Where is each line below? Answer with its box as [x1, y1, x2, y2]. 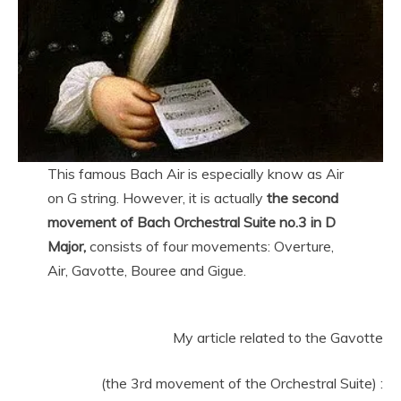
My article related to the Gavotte [173, 328, 383, 346]
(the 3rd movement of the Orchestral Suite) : [101, 373, 383, 392]
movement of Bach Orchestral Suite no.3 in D [47, 212, 336, 231]
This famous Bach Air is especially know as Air [47, 164, 344, 183]
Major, [47, 236, 86, 255]
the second [266, 188, 338, 207]
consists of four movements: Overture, [85, 236, 334, 255]
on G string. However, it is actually [47, 188, 267, 207]
